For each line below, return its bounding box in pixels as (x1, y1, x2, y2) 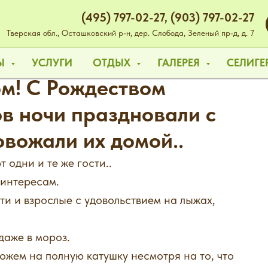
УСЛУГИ (31, 56, 72, 69)
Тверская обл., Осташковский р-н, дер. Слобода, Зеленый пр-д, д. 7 (7, 28, 254, 38)
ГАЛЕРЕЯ (157, 56, 203, 69)
